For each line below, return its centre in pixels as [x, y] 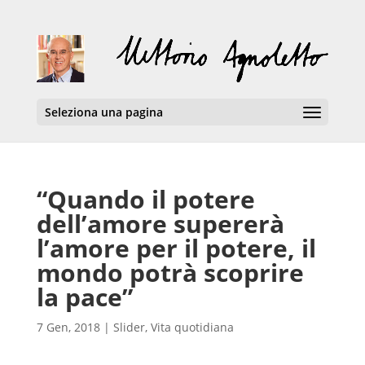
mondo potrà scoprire [170, 273]
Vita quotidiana [192, 327]
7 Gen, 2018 [68, 327]
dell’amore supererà [160, 224]
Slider [129, 327]
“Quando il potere [145, 199]
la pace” [84, 297]
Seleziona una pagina [103, 112]
